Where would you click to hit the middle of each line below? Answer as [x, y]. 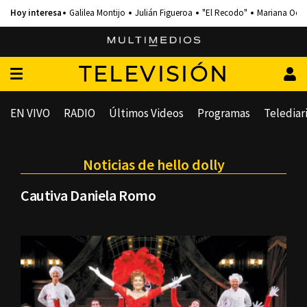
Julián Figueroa [164, 13]
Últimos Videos [146, 113]
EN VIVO [30, 113]
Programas [224, 113]
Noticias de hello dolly [153, 164]
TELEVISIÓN [154, 75]
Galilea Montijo [97, 13]
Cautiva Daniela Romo [88, 195]
